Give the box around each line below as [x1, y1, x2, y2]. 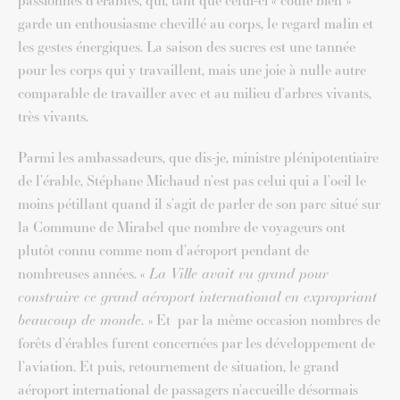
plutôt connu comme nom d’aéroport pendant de [18, 240, 309, 261]
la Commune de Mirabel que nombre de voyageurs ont [18, 217, 346, 237]
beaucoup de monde [18, 310, 141, 330]
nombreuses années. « [18, 263, 149, 284]
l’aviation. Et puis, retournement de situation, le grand [18, 356, 339, 377]
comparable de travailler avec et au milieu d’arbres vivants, [18, 83, 371, 104]
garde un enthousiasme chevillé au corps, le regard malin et [18, 13, 373, 34]
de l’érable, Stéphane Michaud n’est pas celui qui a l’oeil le [18, 171, 366, 191]
